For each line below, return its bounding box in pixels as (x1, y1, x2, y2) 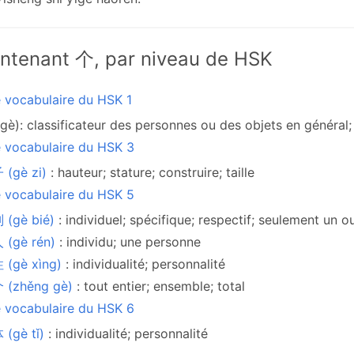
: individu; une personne (59, 234, 201, 250)
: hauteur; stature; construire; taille (51, 164, 254, 180)
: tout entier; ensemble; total (77, 278, 245, 294)
